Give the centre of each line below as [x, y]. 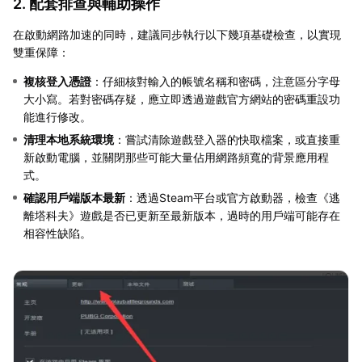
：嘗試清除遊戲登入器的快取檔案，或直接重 [227, 139]
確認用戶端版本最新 [74, 197]
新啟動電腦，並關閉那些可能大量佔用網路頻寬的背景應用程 [176, 157]
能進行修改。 [57, 116]
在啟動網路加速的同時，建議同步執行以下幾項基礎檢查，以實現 [177, 34]
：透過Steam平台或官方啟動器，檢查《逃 [233, 197]
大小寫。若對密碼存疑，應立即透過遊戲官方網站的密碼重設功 [182, 99]
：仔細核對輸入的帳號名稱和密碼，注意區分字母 [216, 81]
